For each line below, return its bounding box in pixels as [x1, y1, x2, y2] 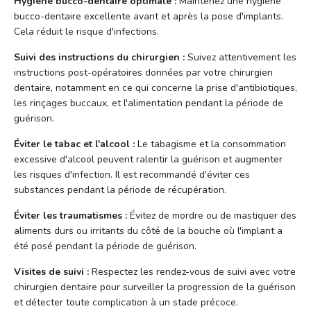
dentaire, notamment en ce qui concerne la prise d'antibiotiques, [14, 81, 297, 94]
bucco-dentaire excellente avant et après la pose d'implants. [14, 9, 283, 23]
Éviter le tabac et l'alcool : [14, 137, 135, 151]
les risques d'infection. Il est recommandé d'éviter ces [14, 167, 250, 181]
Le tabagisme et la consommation [135, 137, 286, 151]
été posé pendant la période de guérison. [14, 239, 196, 253]
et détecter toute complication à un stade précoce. [14, 295, 238, 309]
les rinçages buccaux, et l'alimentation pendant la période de [14, 96, 283, 110]
